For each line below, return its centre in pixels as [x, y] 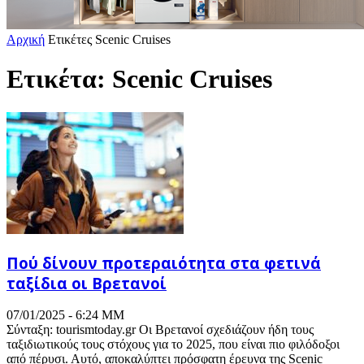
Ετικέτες [70, 39]
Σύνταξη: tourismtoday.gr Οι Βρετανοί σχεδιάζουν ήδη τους [160, 330]
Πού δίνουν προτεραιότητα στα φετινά [164, 262]
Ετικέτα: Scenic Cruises [139, 79]
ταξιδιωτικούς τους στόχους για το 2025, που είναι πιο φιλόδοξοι [173, 344]
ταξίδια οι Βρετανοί [87, 283]
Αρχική [26, 39]
